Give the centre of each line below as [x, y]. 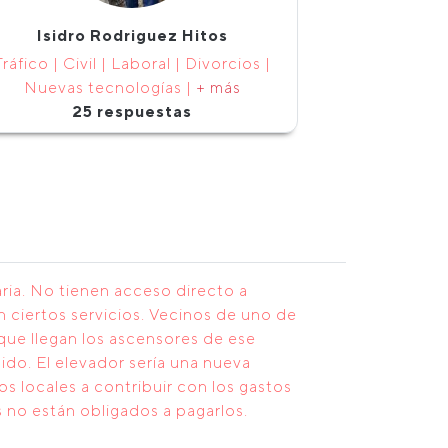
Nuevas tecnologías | [109, 87]
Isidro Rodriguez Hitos [132, 35]
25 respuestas [132, 111]
